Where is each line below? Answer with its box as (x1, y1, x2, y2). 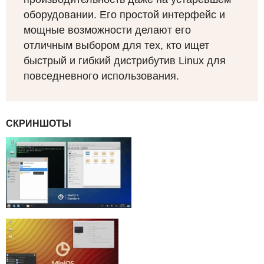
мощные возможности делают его (24, 24, 191, 37)
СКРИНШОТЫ (6, 118, 71, 129)
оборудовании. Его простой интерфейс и (24, 9, 225, 21)
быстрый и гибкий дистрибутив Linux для (24, 55, 226, 67)
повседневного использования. (24, 70, 179, 82)
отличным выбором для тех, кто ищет (24, 39, 209, 52)
